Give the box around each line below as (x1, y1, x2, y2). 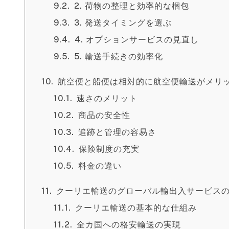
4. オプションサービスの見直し (75, 35, 199, 44)
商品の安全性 (78, 110, 130, 120)
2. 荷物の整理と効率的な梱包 (74, 1, 189, 11)
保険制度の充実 (79, 144, 140, 154)
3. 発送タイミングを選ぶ (74, 18, 172, 28)
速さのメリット (77, 94, 138, 103)
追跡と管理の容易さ (78, 127, 156, 137)
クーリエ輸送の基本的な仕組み (75, 203, 197, 213)
